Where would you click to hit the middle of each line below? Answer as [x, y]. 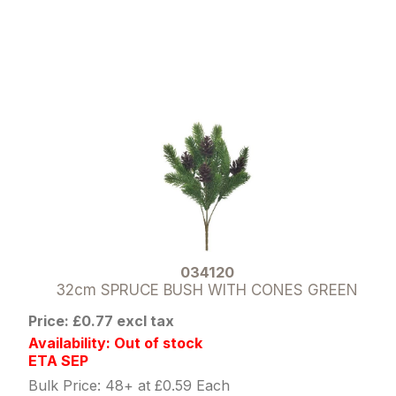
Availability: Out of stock [116, 343]
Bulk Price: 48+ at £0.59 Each [129, 385]
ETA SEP [59, 360]
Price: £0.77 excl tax [102, 320]
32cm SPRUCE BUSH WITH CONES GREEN [207, 289]
